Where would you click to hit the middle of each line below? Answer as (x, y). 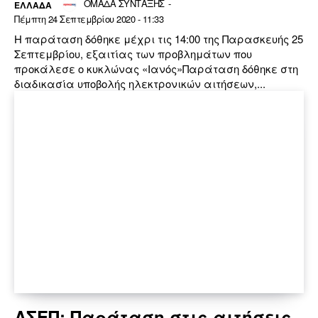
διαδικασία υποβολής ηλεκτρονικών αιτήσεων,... (140, 83)
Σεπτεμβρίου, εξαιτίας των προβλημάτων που (133, 53)
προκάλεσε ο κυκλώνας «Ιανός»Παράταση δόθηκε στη (156, 68)
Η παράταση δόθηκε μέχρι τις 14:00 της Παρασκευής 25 (159, 38)
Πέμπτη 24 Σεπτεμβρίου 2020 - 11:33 (89, 18)
